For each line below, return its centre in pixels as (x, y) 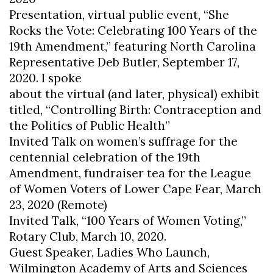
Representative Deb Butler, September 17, (124, 62)
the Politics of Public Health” (90, 125)
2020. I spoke (45, 78)
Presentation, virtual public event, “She (119, 14)
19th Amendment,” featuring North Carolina (133, 46)
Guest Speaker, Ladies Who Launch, (109, 252)
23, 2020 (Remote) (58, 204)
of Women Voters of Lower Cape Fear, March (135, 189)
